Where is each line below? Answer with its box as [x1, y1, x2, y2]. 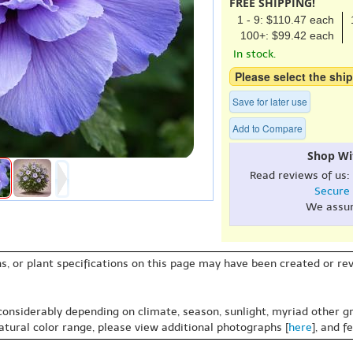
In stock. [233, 47, 276, 61]
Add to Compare [232, 121, 303, 135]
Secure [314, 184, 350, 198]
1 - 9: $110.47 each [237, 13, 334, 26]
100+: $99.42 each [240, 29, 334, 42]
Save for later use [232, 95, 307, 108]
